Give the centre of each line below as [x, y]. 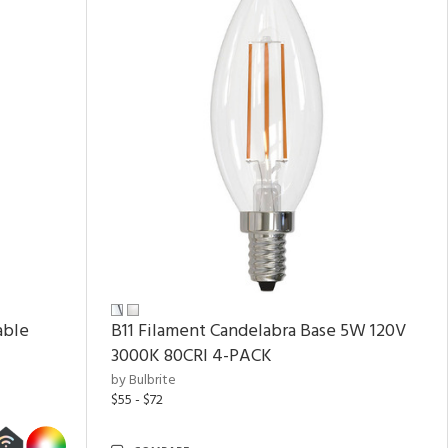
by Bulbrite [143, 380]
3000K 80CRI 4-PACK [191, 356]
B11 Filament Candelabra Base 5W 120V [258, 331]
